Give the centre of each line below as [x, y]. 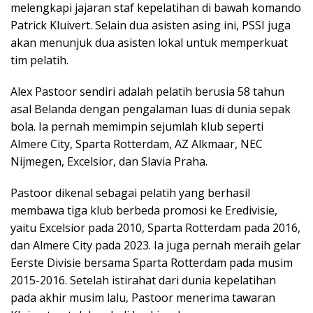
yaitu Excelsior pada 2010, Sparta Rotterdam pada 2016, [155, 228]
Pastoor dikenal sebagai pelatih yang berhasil [130, 193]
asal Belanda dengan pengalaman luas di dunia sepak [151, 109]
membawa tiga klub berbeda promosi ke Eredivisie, [144, 211]
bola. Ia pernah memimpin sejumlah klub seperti [137, 127]
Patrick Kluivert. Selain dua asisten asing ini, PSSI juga [151, 26]
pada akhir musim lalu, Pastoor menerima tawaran [143, 298]
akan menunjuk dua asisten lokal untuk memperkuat [149, 43]
